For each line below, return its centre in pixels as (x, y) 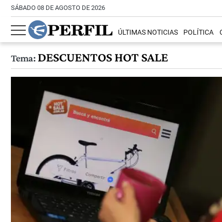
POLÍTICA (199, 33)
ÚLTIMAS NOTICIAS (148, 33)
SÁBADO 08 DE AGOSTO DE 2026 (58, 8)
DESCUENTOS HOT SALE (101, 57)
